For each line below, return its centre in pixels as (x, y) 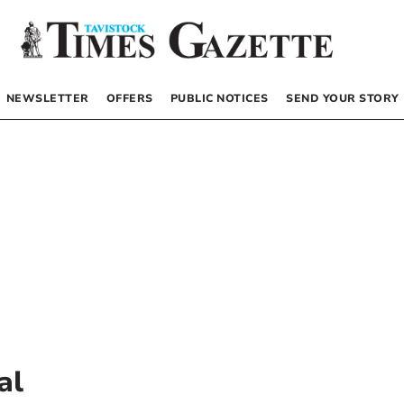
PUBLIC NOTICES (219, 98)
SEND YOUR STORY (343, 98)
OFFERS (129, 98)
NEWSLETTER (47, 98)
